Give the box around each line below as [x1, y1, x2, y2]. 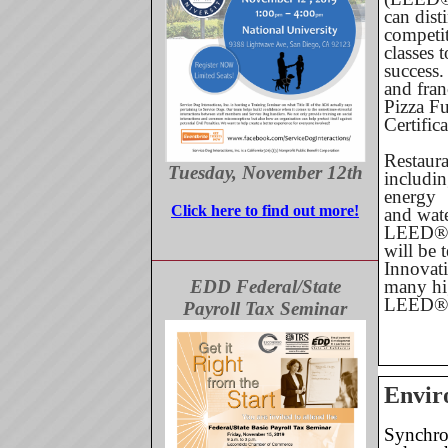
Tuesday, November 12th [167, 162, 363, 183]
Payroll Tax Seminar [183, 298, 347, 319]
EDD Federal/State [189, 276, 341, 297]
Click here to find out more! [171, 202, 359, 219]
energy [384, 186, 436, 207]
